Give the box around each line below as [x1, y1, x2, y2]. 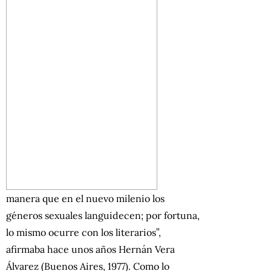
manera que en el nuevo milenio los [6, 192, 165, 205]
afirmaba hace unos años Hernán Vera [6, 243, 175, 256]
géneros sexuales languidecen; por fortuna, [6, 209, 200, 222]
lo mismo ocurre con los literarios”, [6, 226, 161, 239]
